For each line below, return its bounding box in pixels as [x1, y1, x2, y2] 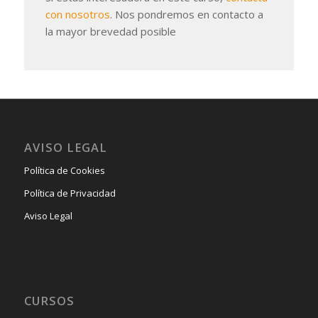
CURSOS [23, 292, 75, 309]
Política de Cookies [23, 163, 105, 177]
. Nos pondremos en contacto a [109, 7, 263, 22]
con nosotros [45, 7, 110, 22]
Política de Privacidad [23, 186, 116, 199]
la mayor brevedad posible [45, 24, 176, 39]
